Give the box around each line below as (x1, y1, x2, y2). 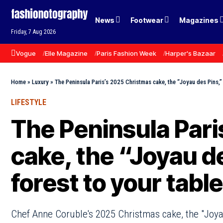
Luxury (32, 78, 49, 86)
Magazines (179, 15, 219, 24)
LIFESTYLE (11, 98, 46, 107)
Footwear (130, 15, 164, 24)
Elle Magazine (45, 49, 88, 57)
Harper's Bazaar (165, 49, 216, 57)
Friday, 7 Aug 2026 (11, 28, 56, 36)
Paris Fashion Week (97, 49, 156, 57)
